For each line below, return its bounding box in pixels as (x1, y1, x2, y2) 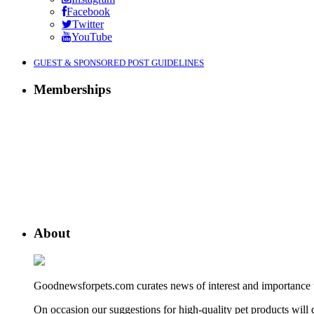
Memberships (34, 81, 111, 97)
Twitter (72, 18, 104, 31)
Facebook (67, 6, 110, 18)
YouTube (71, 31, 112, 43)
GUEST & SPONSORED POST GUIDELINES (34, 57, 204, 69)
